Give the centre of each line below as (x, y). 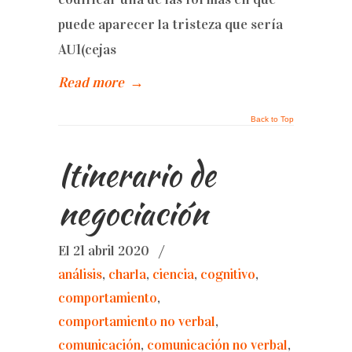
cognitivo (228, 275)
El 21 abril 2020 (105, 251)
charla (127, 275)
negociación (133, 213)
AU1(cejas (87, 49)
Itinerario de (137, 175)
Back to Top (272, 119)
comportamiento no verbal (137, 322)
